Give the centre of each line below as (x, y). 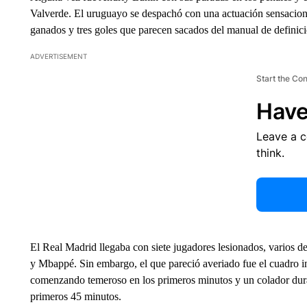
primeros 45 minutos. (75, 296)
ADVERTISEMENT (58, 56)
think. (270, 153)
